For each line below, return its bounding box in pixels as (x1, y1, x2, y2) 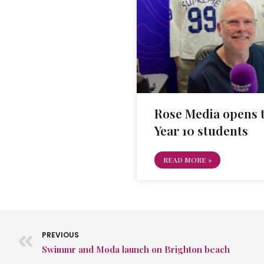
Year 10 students (154, 121, 248, 138)
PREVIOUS (42, 229, 79, 240)
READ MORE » (163, 154, 212, 164)
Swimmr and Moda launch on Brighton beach (42, 243, 230, 255)
